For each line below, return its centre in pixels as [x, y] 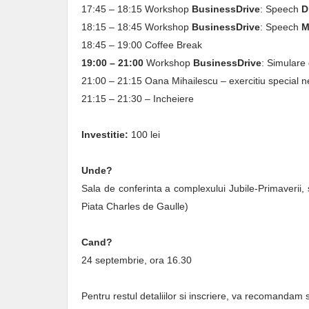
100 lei [144, 134]
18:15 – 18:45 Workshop [137, 27]
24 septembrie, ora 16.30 [137, 260]
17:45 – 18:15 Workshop [137, 9]
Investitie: [105, 134]
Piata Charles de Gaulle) [135, 206]
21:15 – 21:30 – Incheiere [138, 99]
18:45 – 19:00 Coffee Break [142, 45]
